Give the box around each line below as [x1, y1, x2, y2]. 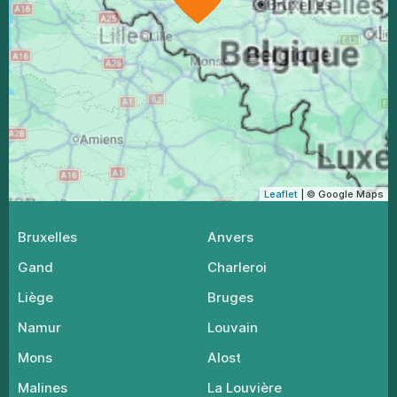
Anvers [207, 229, 253, 245]
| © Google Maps [298, 188, 384, 200]
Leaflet [264, 188, 298, 200]
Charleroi [207, 259, 267, 276]
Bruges [207, 289, 253, 306]
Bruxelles [18, 229, 77, 245]
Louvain [207, 319, 258, 336]
